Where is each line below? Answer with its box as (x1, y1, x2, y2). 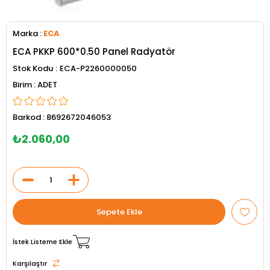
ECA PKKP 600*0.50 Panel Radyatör (13, 45, 175, 58)
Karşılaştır (13, 258, 47, 268)
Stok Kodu (13, 63, 53, 75)
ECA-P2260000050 (60, 63, 137, 75)
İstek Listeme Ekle (13, 236, 72, 246)
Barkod (13, 111, 41, 124)
